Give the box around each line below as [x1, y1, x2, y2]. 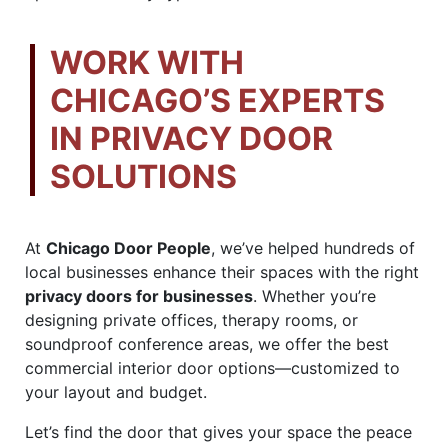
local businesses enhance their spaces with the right [25, 261, 419, 282]
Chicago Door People [46, 237, 211, 258]
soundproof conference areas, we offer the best [25, 333, 389, 354]
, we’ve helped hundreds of [211, 237, 415, 258]
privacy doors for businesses [25, 285, 253, 306]
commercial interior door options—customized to [25, 357, 400, 378]
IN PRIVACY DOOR [50, 118, 333, 158]
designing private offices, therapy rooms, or [25, 309, 358, 330]
